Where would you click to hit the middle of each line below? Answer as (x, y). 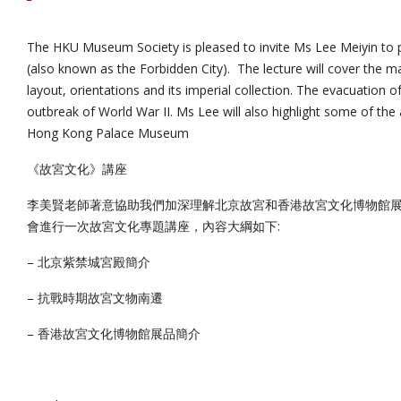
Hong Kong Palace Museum (108, 133)
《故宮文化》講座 (77, 169)
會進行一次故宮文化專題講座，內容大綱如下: (154, 226)
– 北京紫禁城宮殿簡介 (89, 262)
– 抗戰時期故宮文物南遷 (95, 298)
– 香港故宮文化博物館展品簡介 (114, 334)
